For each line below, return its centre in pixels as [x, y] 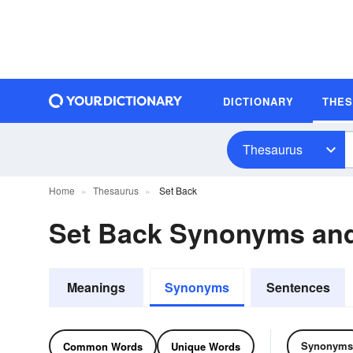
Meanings [96, 287]
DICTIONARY [258, 101]
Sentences [298, 287]
